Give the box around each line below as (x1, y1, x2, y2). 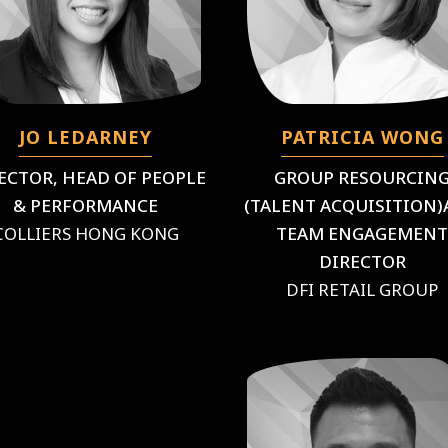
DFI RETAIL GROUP (286, 278, 439, 301)
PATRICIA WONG (280, 125, 444, 149)
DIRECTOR (318, 250, 406, 273)
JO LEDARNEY (19, 125, 153, 149)
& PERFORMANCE (13, 194, 159, 217)
